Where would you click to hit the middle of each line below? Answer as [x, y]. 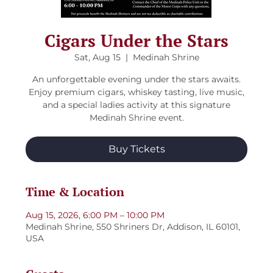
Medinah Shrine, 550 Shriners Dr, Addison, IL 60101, [133, 227]
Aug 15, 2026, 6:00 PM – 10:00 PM [95, 215]
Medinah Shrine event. [136, 118]
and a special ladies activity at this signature [136, 105]
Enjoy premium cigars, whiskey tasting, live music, [136, 92]
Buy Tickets [136, 149]
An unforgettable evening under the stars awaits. [136, 80]
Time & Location [75, 192]
